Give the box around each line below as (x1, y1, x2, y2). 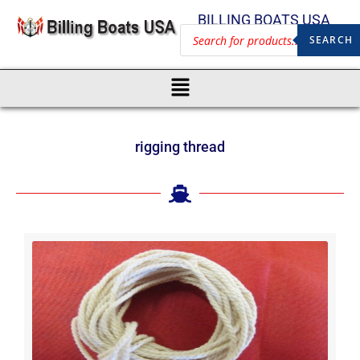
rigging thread (135, 137, 225, 155)
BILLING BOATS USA (197, 11, 330, 28)
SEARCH (309, 33, 353, 47)
